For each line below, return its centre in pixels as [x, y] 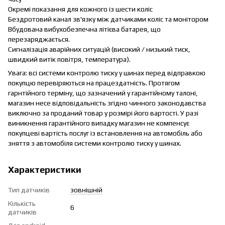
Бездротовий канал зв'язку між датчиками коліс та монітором [108, 19]
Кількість [22, 203]
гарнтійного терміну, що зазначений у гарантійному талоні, [103, 93]
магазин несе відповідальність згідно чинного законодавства [107, 103]
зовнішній [86, 190]
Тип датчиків [29, 190]
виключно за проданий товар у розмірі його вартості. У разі [103, 113]
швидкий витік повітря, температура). [69, 59]
